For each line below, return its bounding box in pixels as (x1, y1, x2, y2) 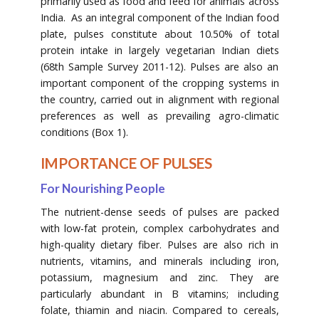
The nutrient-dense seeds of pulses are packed (40, 205, 279, 219)
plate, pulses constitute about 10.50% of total (40, 26, 279, 41)
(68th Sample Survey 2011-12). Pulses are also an (40, 59, 279, 73)
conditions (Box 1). (40, 125, 128, 139)
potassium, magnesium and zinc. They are (40, 271, 279, 285)
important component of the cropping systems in (40, 75, 279, 90)
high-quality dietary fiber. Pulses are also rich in (40, 238, 279, 252)
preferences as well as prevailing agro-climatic (40, 108, 279, 122)
